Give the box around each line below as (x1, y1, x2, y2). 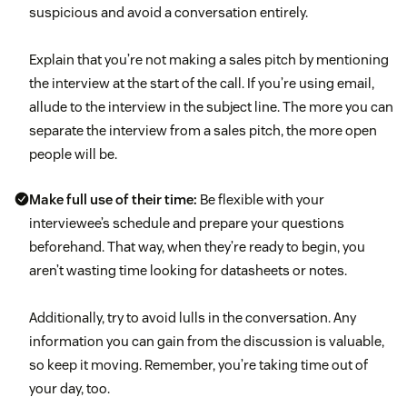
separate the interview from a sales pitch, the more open (29, 122, 377, 140)
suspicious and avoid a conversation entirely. (29, 4, 308, 22)
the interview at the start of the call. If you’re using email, (29, 74, 374, 93)
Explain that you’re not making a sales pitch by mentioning (29, 51, 389, 69)
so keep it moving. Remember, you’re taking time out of (29, 356, 368, 374)
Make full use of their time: (29, 191, 197, 209)
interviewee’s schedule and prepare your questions (29, 214, 344, 233)
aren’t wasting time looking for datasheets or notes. (29, 262, 347, 280)
